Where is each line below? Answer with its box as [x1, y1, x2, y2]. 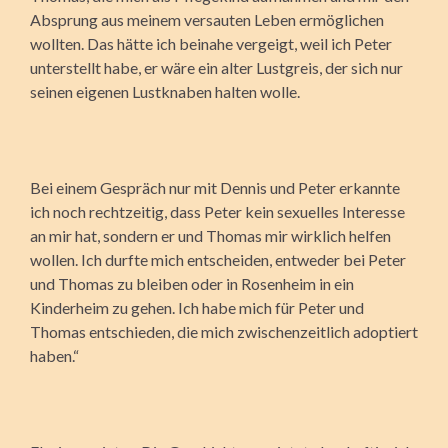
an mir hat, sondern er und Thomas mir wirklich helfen [30, 225, 391, 245]
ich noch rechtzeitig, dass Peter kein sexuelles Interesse [30, 201, 405, 221]
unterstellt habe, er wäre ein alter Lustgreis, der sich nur [30, 57, 403, 77]
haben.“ [30, 345, 79, 365]
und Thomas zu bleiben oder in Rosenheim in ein [30, 273, 354, 293]
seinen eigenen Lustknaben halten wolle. [30, 81, 300, 101]
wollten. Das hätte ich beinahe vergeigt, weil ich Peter [30, 33, 392, 53]
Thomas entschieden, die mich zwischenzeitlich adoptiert [30, 321, 418, 341]
